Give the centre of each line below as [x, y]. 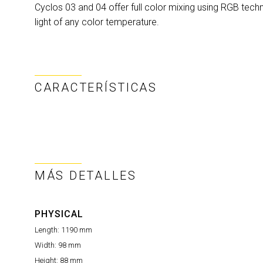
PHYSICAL [59, 214]
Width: [46, 245]
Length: [48, 230]
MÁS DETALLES [86, 176]
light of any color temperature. [97, 22]
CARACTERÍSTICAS [96, 87]
